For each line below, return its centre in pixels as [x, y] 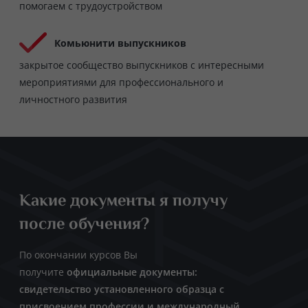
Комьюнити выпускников [121, 43]
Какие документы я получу [123, 202]
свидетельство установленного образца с [122, 289]
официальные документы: [133, 272]
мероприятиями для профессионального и [121, 82]
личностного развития [73, 100]
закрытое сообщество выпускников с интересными [142, 65]
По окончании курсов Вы [78, 255]
